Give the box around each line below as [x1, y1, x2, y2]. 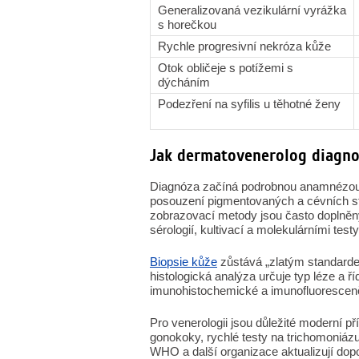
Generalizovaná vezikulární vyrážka [158, 3, 346, 17]
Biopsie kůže [150, 255, 217, 268]
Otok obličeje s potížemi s [158, 61, 293, 75]
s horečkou [158, 18, 216, 31]
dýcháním [158, 75, 210, 89]
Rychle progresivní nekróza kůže [158, 39, 331, 53]
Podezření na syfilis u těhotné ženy [158, 97, 341, 111]
